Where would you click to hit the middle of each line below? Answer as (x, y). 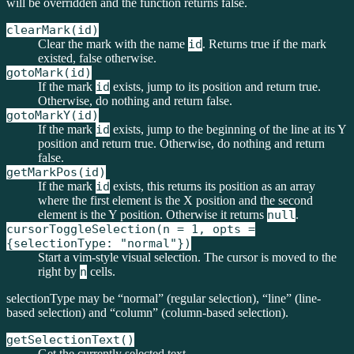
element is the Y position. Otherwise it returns (153, 215)
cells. (101, 271)
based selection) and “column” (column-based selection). (147, 313)
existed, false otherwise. (97, 58)
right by (59, 271)
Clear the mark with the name (113, 44)
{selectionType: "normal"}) (99, 243)
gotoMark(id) (49, 73)
